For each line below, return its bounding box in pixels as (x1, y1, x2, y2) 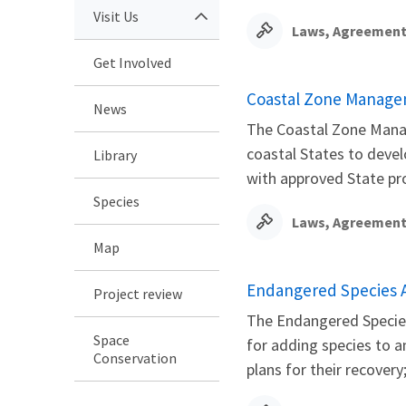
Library (93, 145, 137, 164)
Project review (93, 284, 182, 303)
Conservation (93, 348, 177, 367)
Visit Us (93, 6, 139, 25)
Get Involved (93, 53, 171, 72)
